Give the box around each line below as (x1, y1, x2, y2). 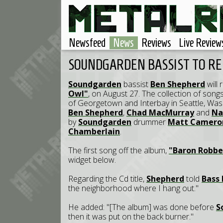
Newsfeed (69, 36, 106, 49)
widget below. (68, 154, 116, 165)
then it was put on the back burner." (68, 211, 194, 222)
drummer (131, 116, 168, 127)
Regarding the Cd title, (68, 173, 146, 184)
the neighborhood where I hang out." (68, 183, 199, 194)
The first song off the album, (68, 145, 169, 156)
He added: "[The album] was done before (68, 202, 216, 213)
